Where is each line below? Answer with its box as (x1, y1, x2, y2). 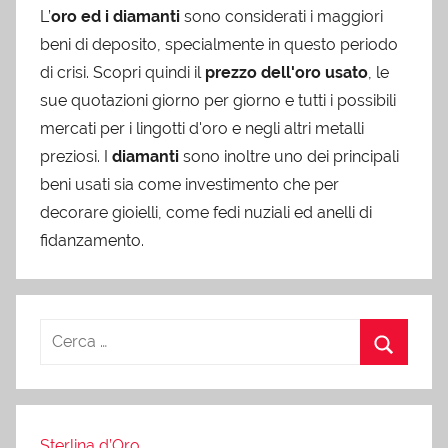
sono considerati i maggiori (180, 6, 383, 26)
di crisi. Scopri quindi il (40, 62, 205, 82)
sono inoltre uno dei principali (179, 146, 399, 166)
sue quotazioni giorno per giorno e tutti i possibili (40, 90, 396, 110)
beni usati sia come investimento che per (40, 174, 339, 194)
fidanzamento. (40, 230, 144, 250)
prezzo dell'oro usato (205, 62, 368, 82)
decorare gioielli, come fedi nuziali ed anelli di (40, 202, 372, 222)
